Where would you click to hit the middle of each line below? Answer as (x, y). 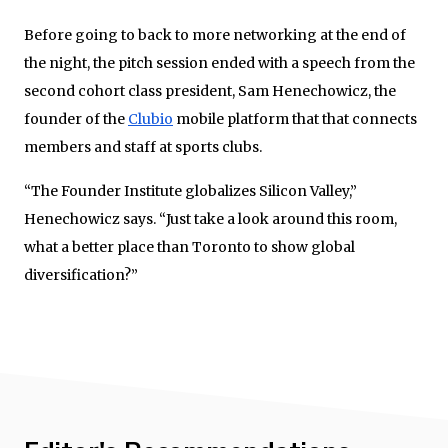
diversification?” (81, 274)
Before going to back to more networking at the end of (215, 34)
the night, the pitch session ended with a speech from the (219, 62)
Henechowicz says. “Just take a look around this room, (210, 218)
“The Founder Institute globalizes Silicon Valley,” (190, 190)
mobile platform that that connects (295, 118)
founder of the (76, 118)
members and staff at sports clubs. (143, 146)
